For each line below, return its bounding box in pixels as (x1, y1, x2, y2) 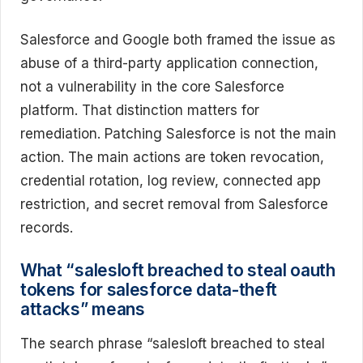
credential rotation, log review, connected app (20, 173, 321, 190)
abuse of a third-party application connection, (20, 55, 318, 72)
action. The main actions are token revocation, (20, 149, 324, 166)
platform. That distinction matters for (20, 102, 259, 119)
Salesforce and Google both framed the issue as (20, 32, 335, 49)
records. (20, 220, 73, 237)
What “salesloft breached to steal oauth (20, 259, 335, 280)
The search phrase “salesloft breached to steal (20, 335, 325, 352)
